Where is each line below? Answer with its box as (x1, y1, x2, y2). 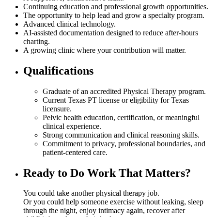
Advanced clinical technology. (23, 19, 116, 28)
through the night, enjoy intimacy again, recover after (23, 206, 185, 215)
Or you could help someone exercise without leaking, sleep (23, 198, 203, 206)
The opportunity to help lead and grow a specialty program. (23, 11, 204, 19)
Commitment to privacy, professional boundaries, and (43, 139, 205, 148)
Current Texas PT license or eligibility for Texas (43, 95, 189, 104)
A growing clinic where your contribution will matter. (23, 46, 186, 54)
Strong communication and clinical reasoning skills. (43, 130, 200, 139)
